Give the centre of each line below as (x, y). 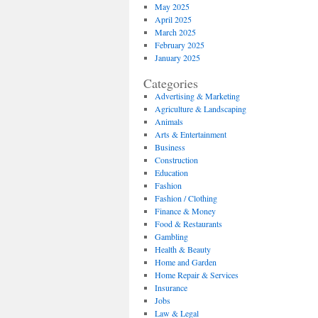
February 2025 (179, 45)
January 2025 (177, 57)
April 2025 (173, 19)
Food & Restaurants (188, 224)
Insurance (171, 287)
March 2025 (175, 32)
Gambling (171, 236)
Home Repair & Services (196, 275)
